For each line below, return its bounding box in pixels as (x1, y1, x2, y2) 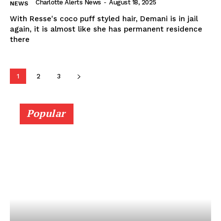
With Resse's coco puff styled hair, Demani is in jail (10, 14, 198, 23)
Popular (27, 106, 66, 120)
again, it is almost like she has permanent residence (10, 24, 202, 34)
